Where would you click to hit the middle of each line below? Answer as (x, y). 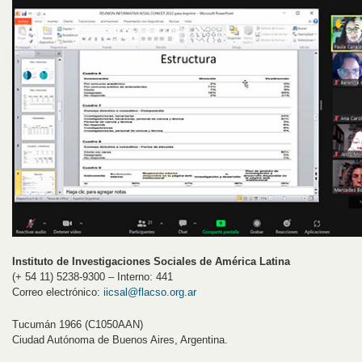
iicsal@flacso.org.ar (150, 292)
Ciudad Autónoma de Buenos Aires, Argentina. (120, 339)
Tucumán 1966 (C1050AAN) (78, 324)
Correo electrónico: (58, 292)
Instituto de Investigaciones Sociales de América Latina (151, 261)
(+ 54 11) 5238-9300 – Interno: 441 (93, 276)
